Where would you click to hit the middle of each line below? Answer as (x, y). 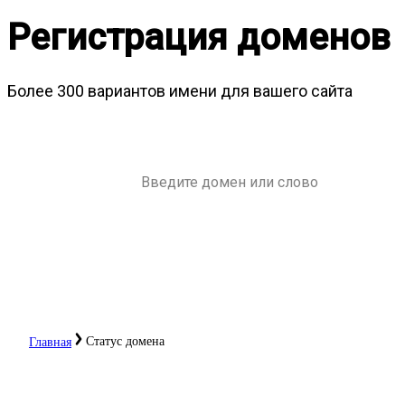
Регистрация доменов (199, 37)
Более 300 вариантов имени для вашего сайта (180, 90)
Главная (50, 342)
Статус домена (125, 341)
